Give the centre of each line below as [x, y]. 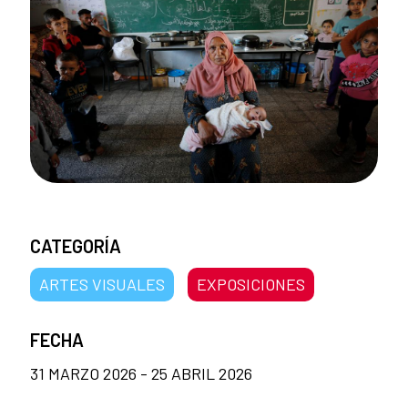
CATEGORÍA [76, 246]
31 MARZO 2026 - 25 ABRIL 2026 [141, 374]
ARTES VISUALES [102, 285]
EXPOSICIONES [250, 285]
